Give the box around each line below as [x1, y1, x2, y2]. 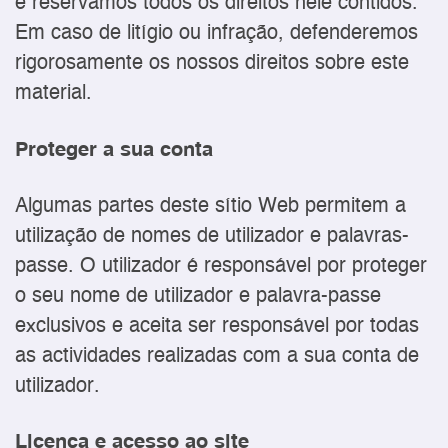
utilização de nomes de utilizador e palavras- [15, 225, 409, 247]
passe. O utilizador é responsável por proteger [15, 255, 427, 277]
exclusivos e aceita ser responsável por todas [15, 315, 419, 337]
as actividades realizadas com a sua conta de [15, 345, 419, 367]
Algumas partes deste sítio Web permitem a [15, 195, 406, 217]
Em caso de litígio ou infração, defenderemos [15, 23, 418, 45]
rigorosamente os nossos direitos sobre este [15, 53, 409, 75]
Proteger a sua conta [15, 139, 213, 161]
